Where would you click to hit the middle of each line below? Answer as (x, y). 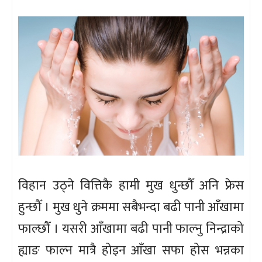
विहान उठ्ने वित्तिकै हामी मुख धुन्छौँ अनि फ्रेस (131, 185)
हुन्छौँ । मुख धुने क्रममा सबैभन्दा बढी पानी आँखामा (131, 207)
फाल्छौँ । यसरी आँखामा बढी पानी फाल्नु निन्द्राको (131, 229)
